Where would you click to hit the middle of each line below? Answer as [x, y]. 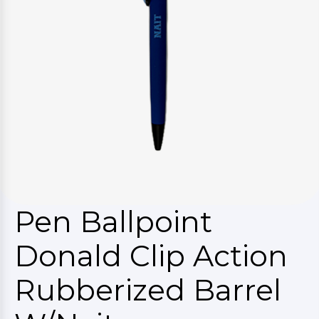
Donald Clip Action [151, 256]
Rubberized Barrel [148, 290]
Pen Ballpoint [113, 222]
